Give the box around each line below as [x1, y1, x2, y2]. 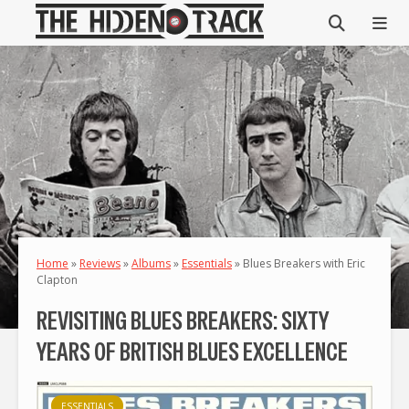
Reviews [79, 256, 121, 271]
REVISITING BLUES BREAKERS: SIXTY [37, 304, 328, 337]
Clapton [37, 272, 78, 288]
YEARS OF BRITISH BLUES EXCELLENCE [37, 335, 348, 368]
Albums [131, 256, 171, 271]
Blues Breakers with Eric [243, 256, 365, 271]
